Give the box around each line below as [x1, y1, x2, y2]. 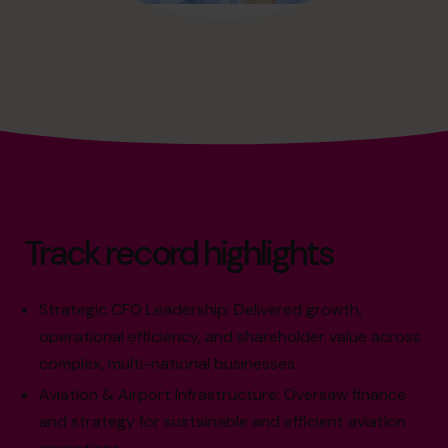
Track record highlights [24, 230, 333, 277]
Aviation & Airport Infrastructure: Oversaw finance [39, 384, 407, 406]
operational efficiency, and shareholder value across [39, 326, 422, 348]
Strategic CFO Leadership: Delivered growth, [39, 299, 363, 321]
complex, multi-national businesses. [39, 353, 299, 375]
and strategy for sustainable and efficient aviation [39, 411, 407, 433]
